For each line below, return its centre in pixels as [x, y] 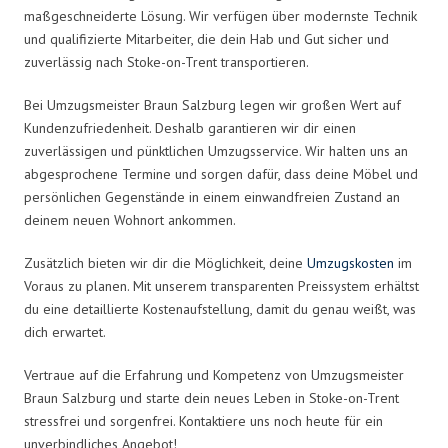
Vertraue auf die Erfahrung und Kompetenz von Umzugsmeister [214, 374]
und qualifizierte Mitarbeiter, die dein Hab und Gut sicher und [206, 38]
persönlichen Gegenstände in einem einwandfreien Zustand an [212, 196]
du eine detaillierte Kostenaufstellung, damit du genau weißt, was [220, 308]
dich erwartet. [65, 331]
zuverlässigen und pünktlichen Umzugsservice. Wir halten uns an [216, 150]
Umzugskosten [350, 262]
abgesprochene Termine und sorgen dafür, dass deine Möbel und [221, 173]
